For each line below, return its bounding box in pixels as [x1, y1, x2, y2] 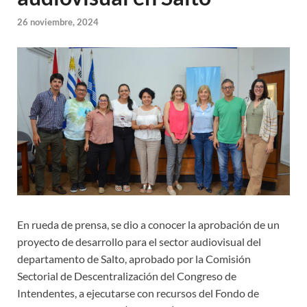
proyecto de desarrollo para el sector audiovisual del [17, 235, 261, 249]
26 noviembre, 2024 [17, 16, 99, 27]
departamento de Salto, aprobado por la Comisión [17, 252, 251, 266]
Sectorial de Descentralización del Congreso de [17, 269, 236, 283]
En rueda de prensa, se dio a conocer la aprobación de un [17, 218, 280, 232]
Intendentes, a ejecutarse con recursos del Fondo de [17, 286, 259, 300]
